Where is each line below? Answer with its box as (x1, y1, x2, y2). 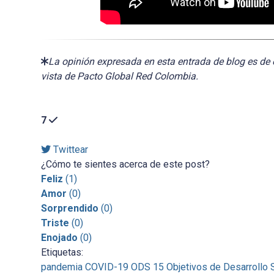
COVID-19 (84, 261, 128, 273)
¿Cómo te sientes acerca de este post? (40, 158, 210, 170)
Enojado (40, 231, 78, 243)
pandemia (40, 261, 83, 273)
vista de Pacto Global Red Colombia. (40, 70, 198, 82)
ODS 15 (130, 261, 164, 273)
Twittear (53, 143, 88, 155)
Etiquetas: (40, 246, 83, 258)
